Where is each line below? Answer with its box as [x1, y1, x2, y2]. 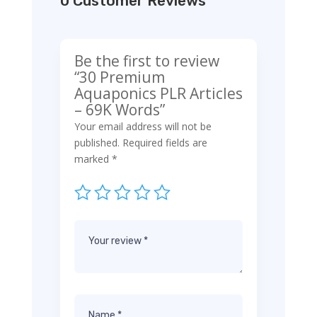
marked [74, 151, 112, 166]
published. [74, 135, 120, 149]
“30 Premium [74, 67, 165, 87]
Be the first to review [74, 50, 219, 71]
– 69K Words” [74, 99, 165, 120]
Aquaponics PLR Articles [74, 83, 243, 103]
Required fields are [122, 135, 207, 149]
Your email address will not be [74, 119, 212, 133]
